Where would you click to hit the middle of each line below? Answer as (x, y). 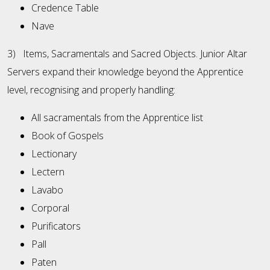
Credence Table (65, 8)
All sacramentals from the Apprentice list (117, 118)
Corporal (50, 208)
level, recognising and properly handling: (91, 90)
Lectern (48, 172)
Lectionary (54, 154)
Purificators (56, 226)
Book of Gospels (67, 136)
